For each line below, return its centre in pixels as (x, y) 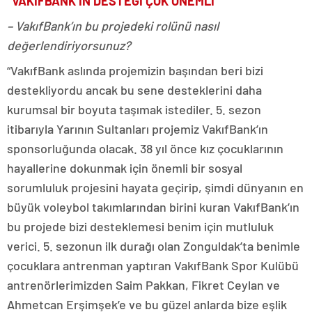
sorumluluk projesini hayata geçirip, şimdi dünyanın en (155, 188)
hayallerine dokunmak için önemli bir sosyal (125, 168)
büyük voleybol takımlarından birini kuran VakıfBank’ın (153, 207)
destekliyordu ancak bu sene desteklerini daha (134, 90)
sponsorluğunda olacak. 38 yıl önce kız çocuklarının (145, 149)
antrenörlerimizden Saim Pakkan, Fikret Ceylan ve (143, 285)
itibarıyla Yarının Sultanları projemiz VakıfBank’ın (138, 129)
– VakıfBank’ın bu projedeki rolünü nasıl (113, 26)
